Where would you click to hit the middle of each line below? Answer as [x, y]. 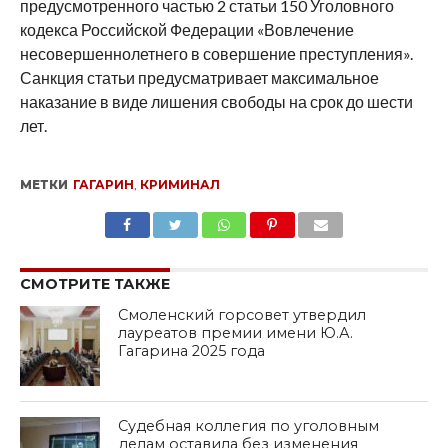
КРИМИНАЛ [179, 184]
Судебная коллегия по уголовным [249, 425]
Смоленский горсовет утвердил [242, 314]
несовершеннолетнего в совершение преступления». [216, 53]
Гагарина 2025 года [192, 350]
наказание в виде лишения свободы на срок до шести [216, 101]
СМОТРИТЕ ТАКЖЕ [94, 283]
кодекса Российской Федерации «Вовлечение [186, 29]
